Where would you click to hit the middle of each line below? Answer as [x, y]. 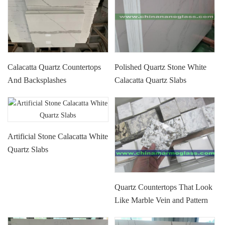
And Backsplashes [37, 80]
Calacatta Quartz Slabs [151, 80]
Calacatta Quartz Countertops [54, 67]
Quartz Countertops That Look [164, 187]
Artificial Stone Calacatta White [58, 136]
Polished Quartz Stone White [161, 67]
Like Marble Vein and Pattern [161, 200]
